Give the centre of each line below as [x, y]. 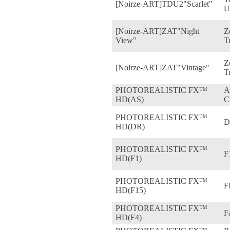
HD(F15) [131, 190]
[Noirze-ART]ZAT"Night [157, 31]
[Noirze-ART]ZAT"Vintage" [162, 67]
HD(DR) [130, 126]
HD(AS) [130, 99]
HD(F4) [129, 217]
